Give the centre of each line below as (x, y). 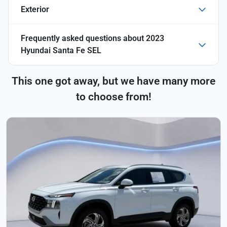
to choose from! (113, 97)
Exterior (35, 9)
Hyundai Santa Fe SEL (61, 50)
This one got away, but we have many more (113, 81)
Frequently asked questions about (83, 38)
